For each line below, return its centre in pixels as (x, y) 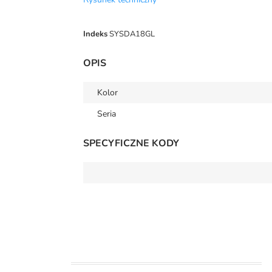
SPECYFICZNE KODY (131, 144)
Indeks (95, 34)
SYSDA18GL (132, 34)
